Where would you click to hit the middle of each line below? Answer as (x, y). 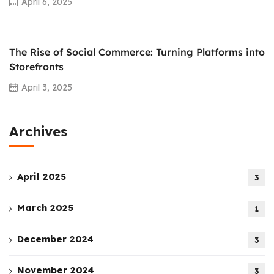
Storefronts (36, 66)
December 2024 (55, 239)
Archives (38, 131)
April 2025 (42, 176)
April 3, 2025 (47, 87)
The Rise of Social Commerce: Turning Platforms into (137, 52)
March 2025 (45, 207)
